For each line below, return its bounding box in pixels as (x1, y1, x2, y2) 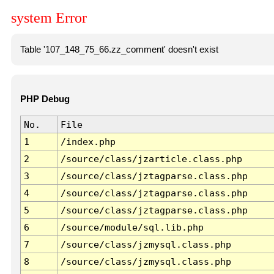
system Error (11, 10, 87, 26)
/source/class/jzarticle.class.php (60, 154, 242, 165)
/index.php (60, 136, 116, 147)
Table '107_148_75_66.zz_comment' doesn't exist (20, 44, 218, 54)
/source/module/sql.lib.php (60, 222, 204, 233)
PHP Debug (20, 94, 70, 105)
